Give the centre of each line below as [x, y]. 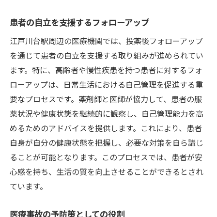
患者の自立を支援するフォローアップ [79, 22]
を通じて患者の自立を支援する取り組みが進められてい [107, 55]
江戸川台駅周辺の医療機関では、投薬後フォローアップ [106, 40]
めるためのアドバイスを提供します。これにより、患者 [106, 128]
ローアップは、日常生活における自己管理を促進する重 [106, 84]
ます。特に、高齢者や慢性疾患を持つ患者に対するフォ [106, 70]
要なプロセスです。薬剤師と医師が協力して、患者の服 [106, 99]
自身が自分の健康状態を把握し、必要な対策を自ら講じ [107, 142]
